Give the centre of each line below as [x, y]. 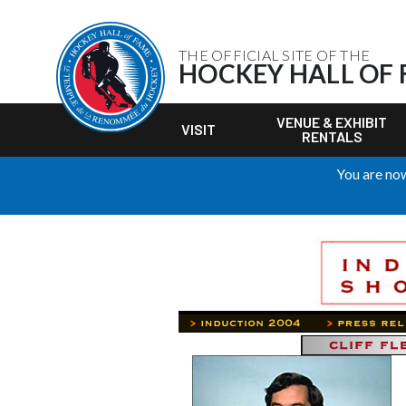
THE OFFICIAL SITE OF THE [274, 55]
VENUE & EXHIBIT [332, 122]
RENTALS [332, 136]
